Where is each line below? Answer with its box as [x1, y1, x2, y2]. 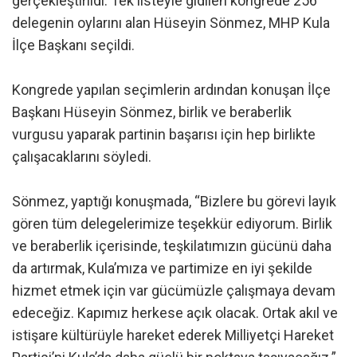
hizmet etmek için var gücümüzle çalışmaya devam [12, 282, 335, 300]
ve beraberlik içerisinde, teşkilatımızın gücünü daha [12, 237, 331, 255]
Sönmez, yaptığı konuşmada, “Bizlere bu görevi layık [12, 193, 336, 210]
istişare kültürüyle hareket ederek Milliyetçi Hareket [12, 327, 334, 344]
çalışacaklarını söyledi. [12, 148, 151, 166]
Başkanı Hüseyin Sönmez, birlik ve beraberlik [12, 104, 292, 121]
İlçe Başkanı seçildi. [12, 37, 135, 54]
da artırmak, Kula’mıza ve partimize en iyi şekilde [12, 260, 312, 277]
